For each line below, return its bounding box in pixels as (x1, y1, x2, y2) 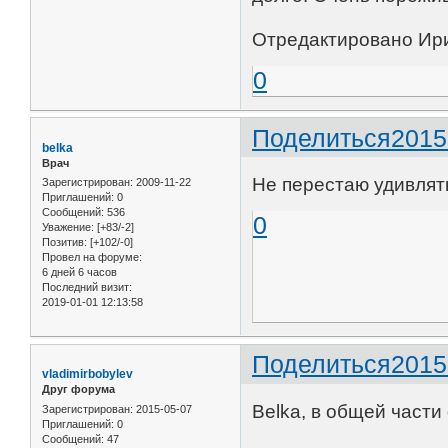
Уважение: (42, 221, 94, 234)
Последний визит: (42, 281, 132, 294)
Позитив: (42, 236, 87, 249)
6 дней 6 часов (42, 266, 117, 279)
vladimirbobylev (42, 367, 133, 382)
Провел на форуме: (42, 251, 142, 264)
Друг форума (42, 383, 115, 396)
